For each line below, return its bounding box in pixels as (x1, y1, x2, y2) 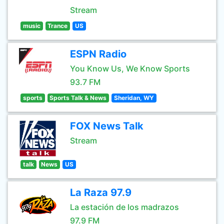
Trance (47, 22, 68, 29)
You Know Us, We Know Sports (70, 63, 190, 73)
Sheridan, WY (113, 94, 154, 101)
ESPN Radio (70, 48, 126, 60)
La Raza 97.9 (70, 186, 131, 198)
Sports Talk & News (49, 94, 107, 101)
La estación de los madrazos (70, 202, 179, 212)
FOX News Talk (70, 120, 143, 132)
